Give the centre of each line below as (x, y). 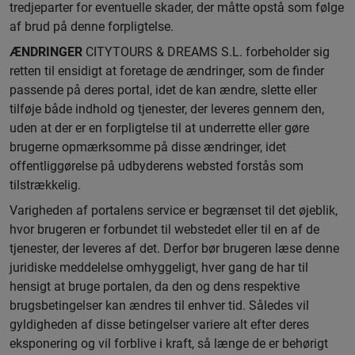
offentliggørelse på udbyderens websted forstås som (157, 166)
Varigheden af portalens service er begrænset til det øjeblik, (174, 210)
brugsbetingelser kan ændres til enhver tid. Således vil (159, 305)
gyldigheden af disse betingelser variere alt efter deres (159, 324)
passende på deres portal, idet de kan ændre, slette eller (163, 90)
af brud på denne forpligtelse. (92, 27)
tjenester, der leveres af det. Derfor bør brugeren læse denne (174, 248)
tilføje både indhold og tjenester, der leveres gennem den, (167, 109)
